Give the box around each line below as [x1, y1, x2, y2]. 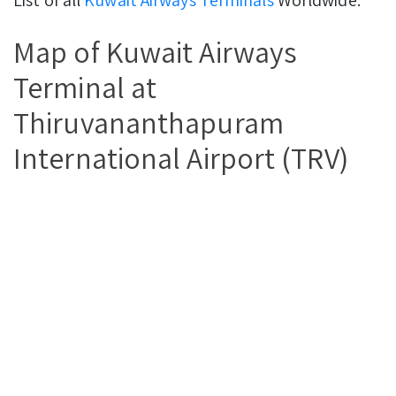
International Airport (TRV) [13, 137, 348, 178]
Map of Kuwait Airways [13, 31, 298, 72]
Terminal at [13, 66, 157, 107]
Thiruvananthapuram [13, 102, 284, 142]
